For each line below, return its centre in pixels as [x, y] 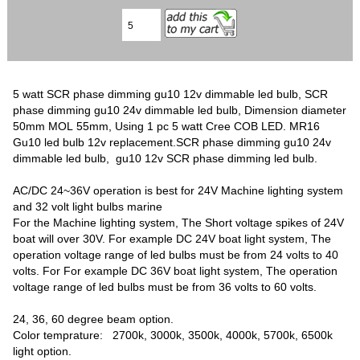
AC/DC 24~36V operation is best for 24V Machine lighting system [178, 190]
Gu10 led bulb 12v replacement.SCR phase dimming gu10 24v [172, 142]
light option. [44, 351]
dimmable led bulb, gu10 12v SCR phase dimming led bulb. [166, 158]
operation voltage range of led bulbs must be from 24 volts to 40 [176, 254]
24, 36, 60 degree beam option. [94, 319]
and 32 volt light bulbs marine [88, 206]
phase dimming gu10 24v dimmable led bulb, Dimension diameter [180, 110]
